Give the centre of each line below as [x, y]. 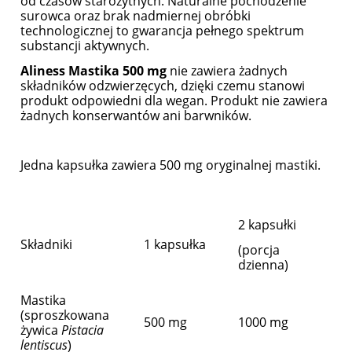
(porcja [259, 250]
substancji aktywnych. [85, 46]
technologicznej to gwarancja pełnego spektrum [162, 31]
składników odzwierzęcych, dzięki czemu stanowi [163, 86]
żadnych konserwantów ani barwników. [136, 116]
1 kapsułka [175, 245]
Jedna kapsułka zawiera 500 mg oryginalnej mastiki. [170, 165]
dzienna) [263, 265]
